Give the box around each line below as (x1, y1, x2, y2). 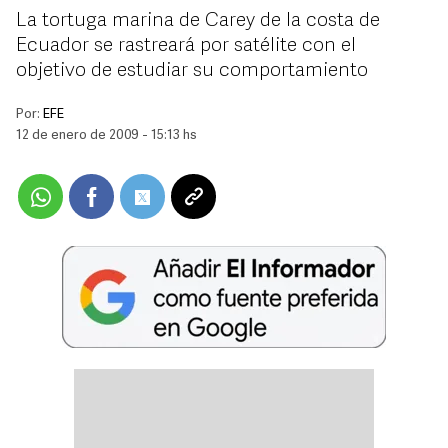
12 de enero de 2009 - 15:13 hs (16, 129, 197, 142)
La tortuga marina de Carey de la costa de (16, 11, 380, 31)
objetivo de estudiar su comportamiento (16, 61, 368, 81)
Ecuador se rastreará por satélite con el (16, 36, 356, 56)
